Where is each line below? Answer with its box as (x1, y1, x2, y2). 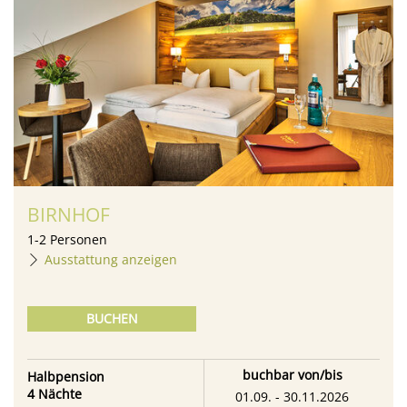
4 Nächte (27, 385, 82, 403)
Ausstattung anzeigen (45, 250, 177, 268)
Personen (50, 230, 107, 248)
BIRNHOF (27, 201, 110, 227)
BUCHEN (85, 309, 138, 327)
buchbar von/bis (242, 365, 342, 383)
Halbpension (27, 368, 104, 386)
